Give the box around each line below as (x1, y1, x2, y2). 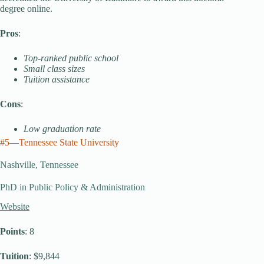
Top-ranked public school (24, 53, 118, 63)
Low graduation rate (24, 124, 101, 134)
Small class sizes (24, 64, 85, 74)
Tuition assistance (24, 74, 90, 84)
